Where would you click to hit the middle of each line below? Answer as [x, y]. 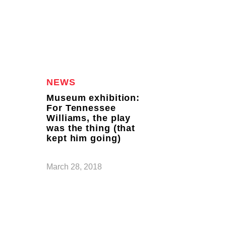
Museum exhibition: [93, 98]
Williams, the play [89, 118]
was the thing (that [91, 128]
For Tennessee [81, 108]
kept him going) [84, 138]
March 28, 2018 [74, 167]
